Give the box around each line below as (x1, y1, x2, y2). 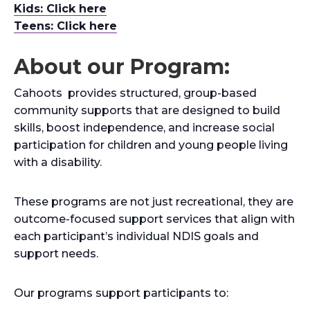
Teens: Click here (14, 19, 117, 33)
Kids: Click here (14, 1, 107, 15)
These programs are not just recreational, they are (14, 194, 293, 208)
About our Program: (14, 53, 230, 80)
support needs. (14, 246, 98, 260)
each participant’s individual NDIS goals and (14, 229, 259, 243)
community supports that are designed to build (14, 103, 280, 117)
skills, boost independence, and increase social (14, 120, 275, 134)
